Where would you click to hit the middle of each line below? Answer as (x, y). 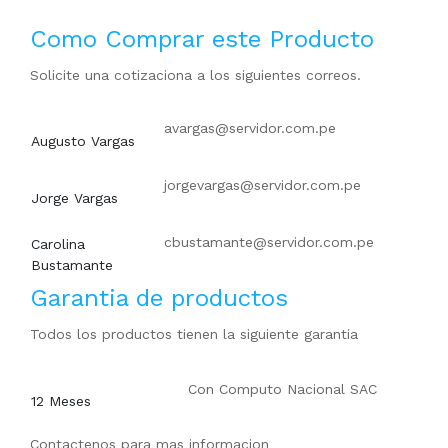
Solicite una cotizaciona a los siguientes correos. (195, 75)
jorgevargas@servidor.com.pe (262, 185)
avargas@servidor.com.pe (250, 128)
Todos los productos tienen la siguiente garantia (194, 334)
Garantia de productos (159, 298)
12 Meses (61, 401)
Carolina (58, 244)
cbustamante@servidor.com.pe (269, 242)
